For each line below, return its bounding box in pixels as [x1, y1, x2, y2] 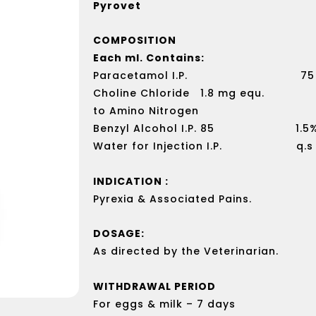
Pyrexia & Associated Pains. [93, 191, 252, 206]
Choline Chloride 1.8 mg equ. [93, 86, 265, 101]
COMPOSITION [93, 33, 176, 48]
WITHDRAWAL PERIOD [93, 279, 216, 293]
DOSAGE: [93, 226, 145, 241]
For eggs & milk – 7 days [93, 296, 236, 311]
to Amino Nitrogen [93, 104, 199, 119]
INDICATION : [93, 174, 169, 188]
